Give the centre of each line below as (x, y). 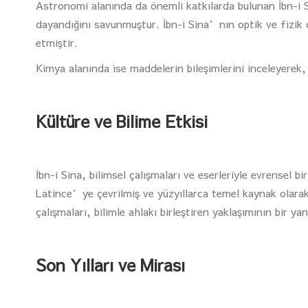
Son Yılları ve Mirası (110, 265)
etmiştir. (57, 43)
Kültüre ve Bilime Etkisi (122, 121)
